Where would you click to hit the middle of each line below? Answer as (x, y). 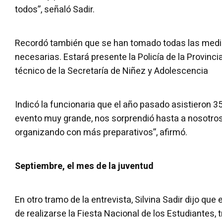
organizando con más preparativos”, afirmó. (101, 133)
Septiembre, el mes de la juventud (84, 166)
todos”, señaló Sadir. (55, 10)
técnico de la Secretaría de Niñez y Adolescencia (111, 71)
